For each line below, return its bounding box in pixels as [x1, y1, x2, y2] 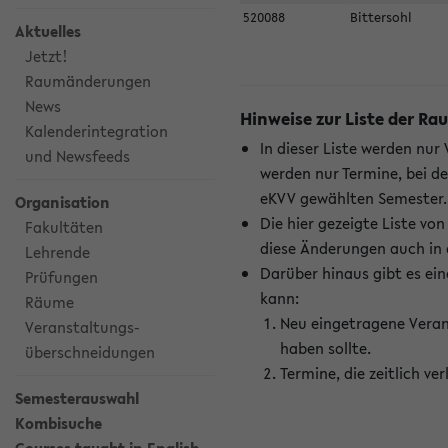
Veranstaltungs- [25, 316, 140, 338]
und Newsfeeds [25, 145, 130, 167]
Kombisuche [15, 412, 102, 434]
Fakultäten [25, 216, 103, 238]
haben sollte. [280, 337, 371, 359]
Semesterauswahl [15, 387, 139, 409]
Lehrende [25, 241, 90, 263]
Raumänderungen [25, 70, 151, 92]
